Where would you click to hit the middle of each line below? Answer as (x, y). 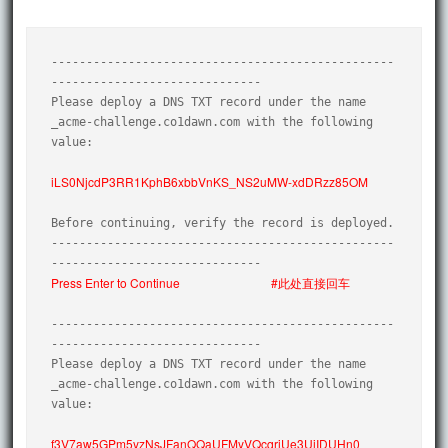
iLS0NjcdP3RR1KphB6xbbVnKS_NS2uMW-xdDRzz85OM (210, 181)
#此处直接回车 (311, 282)
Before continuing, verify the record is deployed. (223, 222)
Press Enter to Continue (116, 282)
